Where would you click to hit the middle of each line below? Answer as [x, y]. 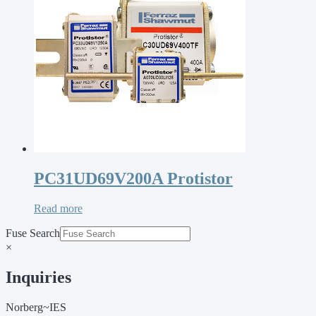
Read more [58, 208]
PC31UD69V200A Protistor [133, 178]
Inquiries [38, 277]
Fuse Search [33, 233]
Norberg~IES [36, 307]
